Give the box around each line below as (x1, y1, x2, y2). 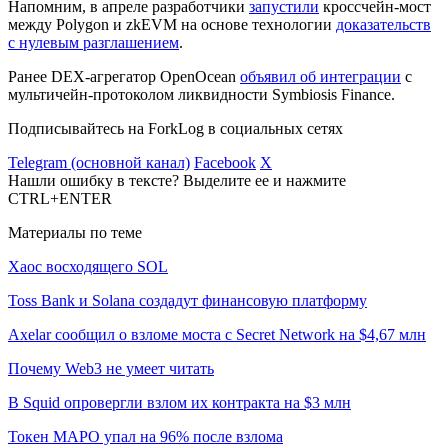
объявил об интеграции (240, 67, 401, 85)
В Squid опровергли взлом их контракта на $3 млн (8, 393, 351, 411)
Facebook (194, 153, 256, 171)
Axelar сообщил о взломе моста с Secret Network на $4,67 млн (8, 325, 426, 343)
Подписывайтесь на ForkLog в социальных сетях (8, 119, 343, 137)
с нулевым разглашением (8, 33, 179, 51)
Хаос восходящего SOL (8, 257, 168, 275)
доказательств (336, 15, 431, 33)
